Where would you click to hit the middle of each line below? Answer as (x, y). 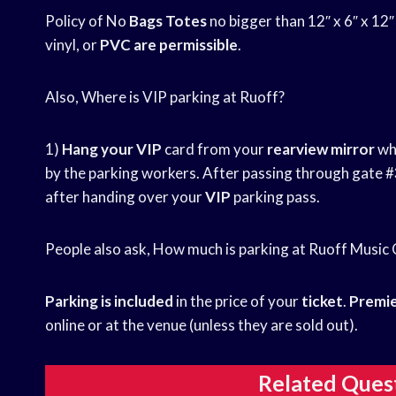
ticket (322, 301)
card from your (214, 149)
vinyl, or (72, 45)
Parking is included (109, 301)
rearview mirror (321, 149)
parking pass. (275, 197)
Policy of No (87, 21)
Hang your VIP (112, 149)
